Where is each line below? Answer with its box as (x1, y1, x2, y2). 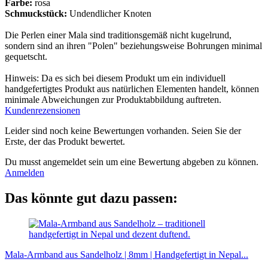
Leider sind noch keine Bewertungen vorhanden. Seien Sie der (5, 125, 241, 136)
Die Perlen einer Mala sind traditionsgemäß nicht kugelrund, (5, 29, 232, 40)
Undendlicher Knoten (69, 8, 151, 19)
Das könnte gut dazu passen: (5, 190, 178, 206)
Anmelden (5, 167, 44, 178)
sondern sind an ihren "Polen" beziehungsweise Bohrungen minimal (5, 40, 262, 51)
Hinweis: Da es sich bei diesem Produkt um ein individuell (5, 72, 226, 83)
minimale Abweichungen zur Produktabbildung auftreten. (5, 94, 221, 105)
